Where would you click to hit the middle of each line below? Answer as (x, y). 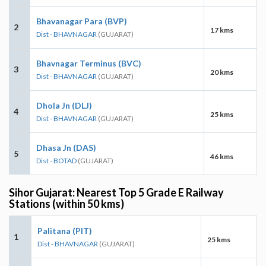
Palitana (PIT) (65, 230)
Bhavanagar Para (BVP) (82, 21)
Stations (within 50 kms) (66, 203)
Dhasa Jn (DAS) (66, 147)
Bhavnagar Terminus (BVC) (89, 63)
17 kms (222, 30)
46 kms (222, 156)
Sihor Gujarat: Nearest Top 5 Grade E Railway (116, 192)
